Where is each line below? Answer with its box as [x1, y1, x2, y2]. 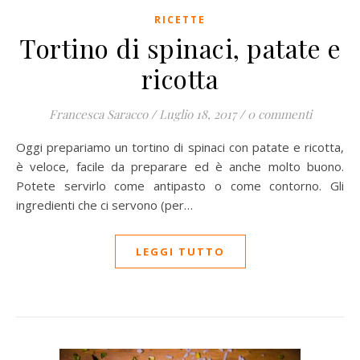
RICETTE [154, 13, 206, 27]
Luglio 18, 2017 [158, 106, 236, 122]
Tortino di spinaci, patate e [19, 31, 341, 65]
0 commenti [247, 106, 312, 122]
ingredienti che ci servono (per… [16, 197, 193, 213]
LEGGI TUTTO [135, 244, 225, 259]
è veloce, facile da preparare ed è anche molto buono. [16, 158, 344, 174]
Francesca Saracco [48, 106, 148, 122]
